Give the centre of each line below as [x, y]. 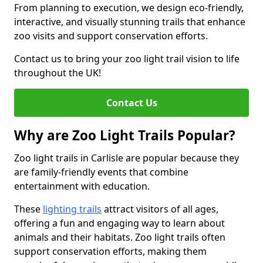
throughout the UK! [58, 73]
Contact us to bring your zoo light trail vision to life [127, 59]
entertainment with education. [82, 186]
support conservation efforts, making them [110, 251]
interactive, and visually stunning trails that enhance [130, 22]
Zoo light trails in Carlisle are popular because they [127, 158]
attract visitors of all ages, [160, 209]
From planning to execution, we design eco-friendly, [129, 8]
